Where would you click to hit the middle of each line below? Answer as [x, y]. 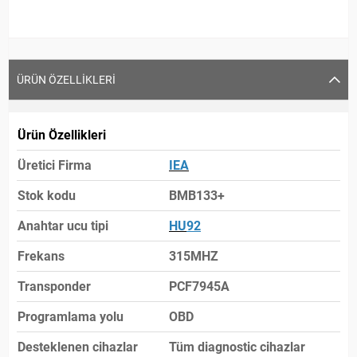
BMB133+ [197, 195]
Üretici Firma [55, 165]
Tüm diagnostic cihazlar [237, 347]
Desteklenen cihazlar [78, 347]
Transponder [54, 286]
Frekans [41, 256]
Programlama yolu [71, 316]
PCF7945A [199, 286]
